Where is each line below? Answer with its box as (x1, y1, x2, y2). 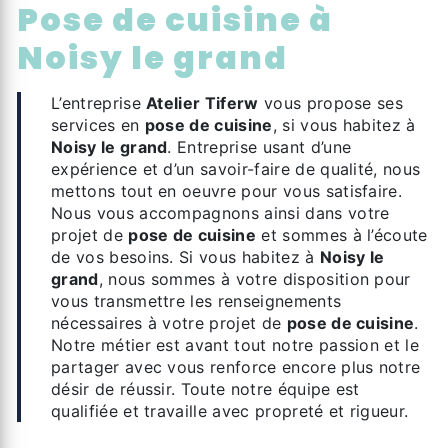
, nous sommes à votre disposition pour (98, 269, 411, 289)
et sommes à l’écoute (256, 225, 428, 245)
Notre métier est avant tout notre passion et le (51, 335, 420, 355)
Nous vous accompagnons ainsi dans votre (51, 203, 390, 223)
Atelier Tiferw (146, 93, 259, 113)
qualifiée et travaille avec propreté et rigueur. (51, 401, 409, 421)
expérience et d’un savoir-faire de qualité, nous (51, 159, 421, 179)
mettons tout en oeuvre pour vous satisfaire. (51, 181, 403, 201)
